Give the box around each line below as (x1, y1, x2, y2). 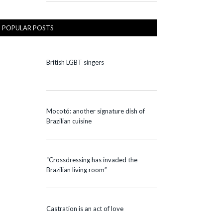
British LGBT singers (46, 58, 104, 66)
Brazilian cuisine (46, 116, 92, 125)
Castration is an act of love (46, 205, 123, 213)
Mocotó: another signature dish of (46, 107, 145, 115)
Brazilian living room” (46, 165, 107, 174)
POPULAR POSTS (2, 23, 54, 32)
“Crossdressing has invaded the (46, 155, 137, 164)
